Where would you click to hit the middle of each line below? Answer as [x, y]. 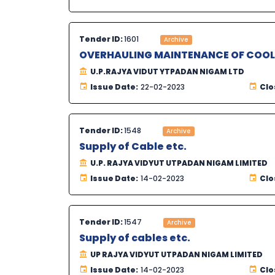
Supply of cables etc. [135, 238]
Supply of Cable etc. [133, 147]
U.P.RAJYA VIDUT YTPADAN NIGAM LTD [167, 72]
